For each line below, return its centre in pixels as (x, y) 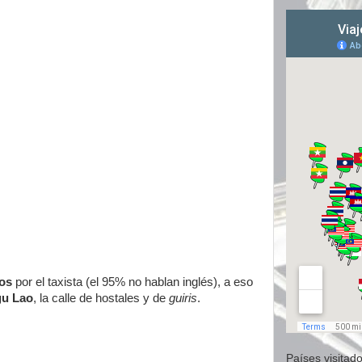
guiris (183, 298)
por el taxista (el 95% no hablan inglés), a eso (134, 282)
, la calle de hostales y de (101, 298)
